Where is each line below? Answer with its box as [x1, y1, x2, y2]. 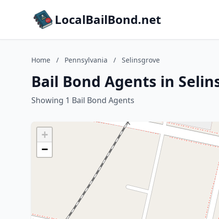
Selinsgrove [122, 55, 160, 65]
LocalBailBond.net [55, 11, 161, 27]
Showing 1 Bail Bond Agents [31, 95, 134, 106]
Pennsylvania [65, 55, 108, 65]
